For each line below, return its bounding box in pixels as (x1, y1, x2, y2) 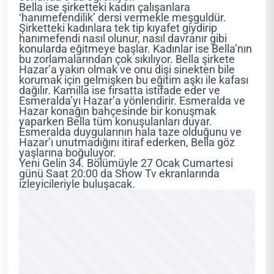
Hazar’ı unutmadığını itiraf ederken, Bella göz (19, 136, 235, 149)
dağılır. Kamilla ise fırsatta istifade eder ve (19, 84, 221, 97)
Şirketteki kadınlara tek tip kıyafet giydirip (19, 22, 218, 35)
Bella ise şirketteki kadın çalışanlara (19, 1, 191, 14)
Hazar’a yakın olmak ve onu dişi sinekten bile (19, 64, 235, 76)
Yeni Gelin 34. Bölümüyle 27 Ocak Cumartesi (19, 157, 234, 170)
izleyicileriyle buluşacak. (19, 178, 136, 191)
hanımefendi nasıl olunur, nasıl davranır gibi (19, 32, 228, 45)
